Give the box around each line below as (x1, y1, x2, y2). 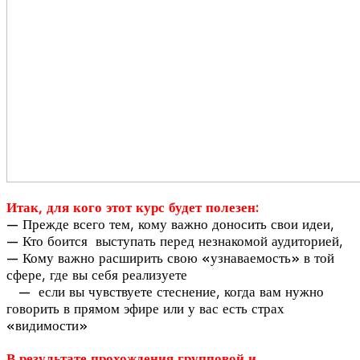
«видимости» (6, 317, 88, 333)
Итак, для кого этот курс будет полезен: (6, 199, 259, 215)
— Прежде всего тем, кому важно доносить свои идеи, (6, 216, 334, 232)
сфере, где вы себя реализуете (6, 267, 187, 283)
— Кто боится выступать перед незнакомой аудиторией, (6, 233, 343, 249)
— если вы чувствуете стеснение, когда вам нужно (6, 284, 324, 300)
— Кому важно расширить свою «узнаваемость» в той (6, 250, 334, 266)
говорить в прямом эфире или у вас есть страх (6, 301, 284, 317)
